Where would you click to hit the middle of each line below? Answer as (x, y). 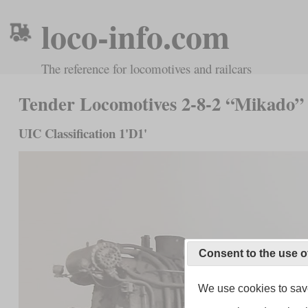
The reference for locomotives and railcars (146, 68)
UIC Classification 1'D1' (82, 133)
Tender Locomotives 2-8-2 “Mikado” (161, 104)
